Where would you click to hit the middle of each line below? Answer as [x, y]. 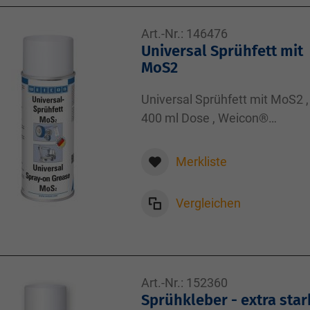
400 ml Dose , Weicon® [205, 118]
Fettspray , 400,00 [190, 137]
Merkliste [201, 162]
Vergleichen [208, 203]
